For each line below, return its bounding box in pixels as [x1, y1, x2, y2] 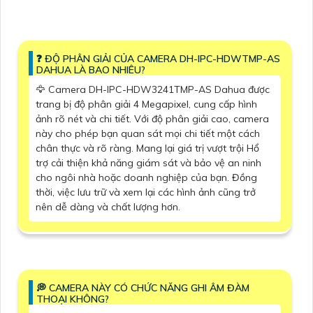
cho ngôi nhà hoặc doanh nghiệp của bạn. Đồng [36, 171, 257, 184]
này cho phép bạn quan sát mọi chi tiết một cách [36, 127, 260, 140]
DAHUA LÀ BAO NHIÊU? [36, 64, 145, 77]
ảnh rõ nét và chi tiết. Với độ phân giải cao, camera [36, 112, 269, 126]
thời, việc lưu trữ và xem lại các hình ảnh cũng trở [36, 186, 256, 199]
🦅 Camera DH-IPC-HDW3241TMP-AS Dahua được [36, 83, 270, 96]
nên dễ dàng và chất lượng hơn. [36, 201, 180, 214]
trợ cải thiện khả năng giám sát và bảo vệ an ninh [36, 156, 261, 170]
